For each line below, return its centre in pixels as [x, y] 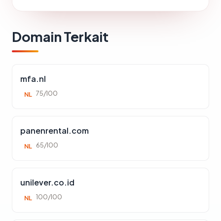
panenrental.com [55, 130]
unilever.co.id [47, 182]
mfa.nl [33, 79]
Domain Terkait [60, 37]
